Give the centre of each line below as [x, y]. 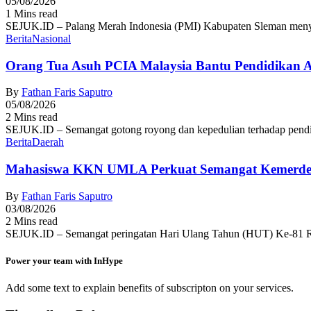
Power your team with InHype [64, 261]
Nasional [51, 38]
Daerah [48, 142]
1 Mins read [32, 13]
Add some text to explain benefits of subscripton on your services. [150, 288]
